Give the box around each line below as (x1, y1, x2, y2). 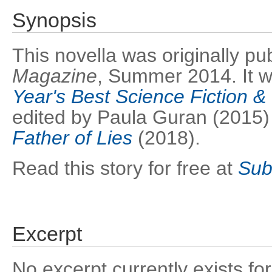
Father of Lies (12, 127, 132, 149)
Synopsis (12, 9, 97, 32)
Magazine (12, 65, 97, 87)
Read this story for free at (12, 157, 238, 179)
